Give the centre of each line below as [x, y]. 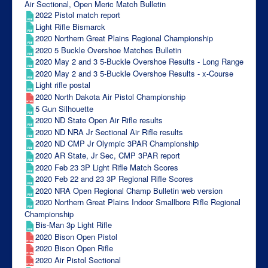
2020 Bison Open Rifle [74, 248]
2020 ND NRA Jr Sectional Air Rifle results [109, 132]
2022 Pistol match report [78, 14]
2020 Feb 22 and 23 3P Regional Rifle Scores [114, 179]
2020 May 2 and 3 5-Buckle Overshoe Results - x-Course [134, 73]
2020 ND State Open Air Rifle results [99, 120]
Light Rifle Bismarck [70, 26]
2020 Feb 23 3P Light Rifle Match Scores [107, 167]
